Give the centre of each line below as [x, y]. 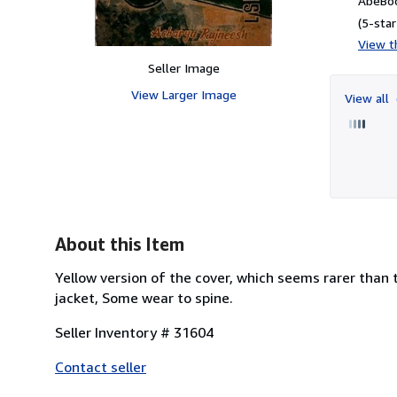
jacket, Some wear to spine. [144, 297]
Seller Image [183, 67]
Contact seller [101, 366]
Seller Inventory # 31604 [134, 332]
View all [369, 97]
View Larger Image [183, 94]
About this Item [120, 244]
